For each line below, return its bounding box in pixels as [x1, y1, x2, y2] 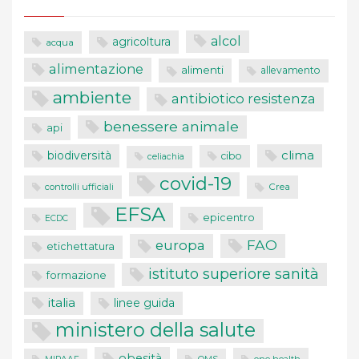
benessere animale [103, 118, 239, 135]
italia [48, 294, 75, 310]
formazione [46, 268, 107, 281]
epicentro [203, 211, 255, 224]
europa [155, 237, 205, 254]
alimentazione [49, 61, 143, 78]
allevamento [260, 64, 321, 77]
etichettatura [46, 240, 115, 253]
